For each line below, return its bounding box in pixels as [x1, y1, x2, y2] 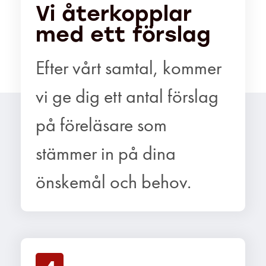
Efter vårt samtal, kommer [36, 55, 221, 80]
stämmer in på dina [36, 141, 176, 166]
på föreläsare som [36, 112, 167, 137]
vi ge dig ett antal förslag [36, 84, 218, 109]
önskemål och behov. [36, 169, 191, 194]
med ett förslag [36, 21, 211, 47]
